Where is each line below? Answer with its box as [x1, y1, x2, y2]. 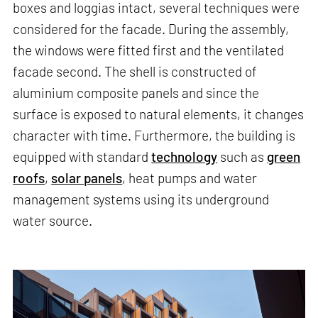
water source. [13, 212, 93, 229]
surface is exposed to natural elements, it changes [13, 105, 305, 122]
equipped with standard [13, 148, 152, 165]
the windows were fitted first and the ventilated [13, 41, 285, 58]
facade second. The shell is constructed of [13, 62, 258, 79]
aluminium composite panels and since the [13, 84, 260, 101]
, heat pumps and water [122, 169, 258, 186]
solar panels [51, 169, 123, 186]
